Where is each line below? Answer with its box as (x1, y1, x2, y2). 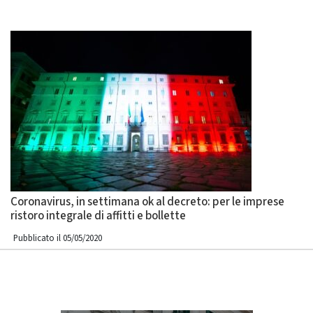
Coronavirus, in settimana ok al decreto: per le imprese (10, 194, 284, 210)
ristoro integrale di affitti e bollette (10, 208, 186, 224)
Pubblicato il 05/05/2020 (13, 232, 102, 245)
